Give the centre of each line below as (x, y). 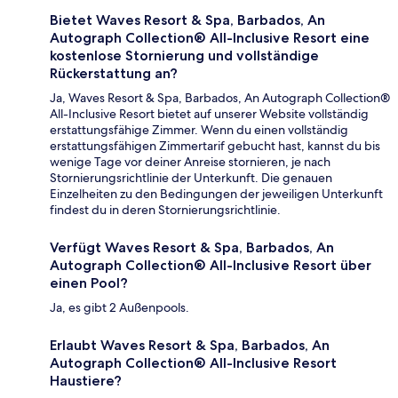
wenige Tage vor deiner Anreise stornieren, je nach (190, 161)
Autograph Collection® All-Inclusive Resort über (211, 265)
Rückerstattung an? (114, 73)
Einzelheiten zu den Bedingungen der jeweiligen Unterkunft (216, 193)
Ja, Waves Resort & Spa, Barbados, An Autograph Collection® (220, 97)
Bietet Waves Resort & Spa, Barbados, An (187, 20)
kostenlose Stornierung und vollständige (184, 55)
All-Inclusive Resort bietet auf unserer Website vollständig (209, 113)
